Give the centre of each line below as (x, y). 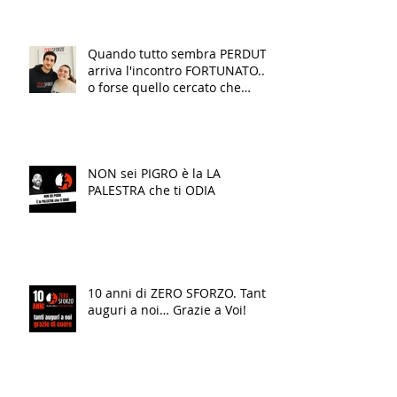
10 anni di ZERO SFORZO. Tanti (179, 292)
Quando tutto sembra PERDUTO (182, 53)
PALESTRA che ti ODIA (152, 190)
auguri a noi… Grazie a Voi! (167, 309)
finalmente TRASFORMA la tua (177, 104)
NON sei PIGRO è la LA (154, 173)
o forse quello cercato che (164, 87)
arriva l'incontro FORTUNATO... (178, 70)
